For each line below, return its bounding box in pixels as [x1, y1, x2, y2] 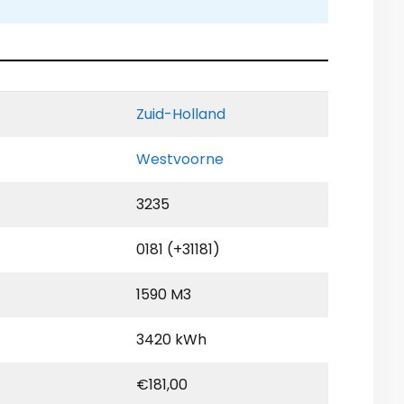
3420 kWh [136, 329, 207, 351]
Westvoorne [136, 149, 224, 170]
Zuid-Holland [136, 104, 225, 125]
